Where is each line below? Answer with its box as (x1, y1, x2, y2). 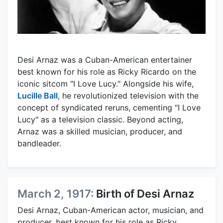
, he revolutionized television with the (58, 90, 199, 101)
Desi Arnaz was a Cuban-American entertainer (17, 54, 192, 65)
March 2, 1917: (17, 187, 96, 200)
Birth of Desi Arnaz (96, 187, 194, 200)
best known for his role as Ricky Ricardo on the (17, 66, 196, 77)
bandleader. (17, 138, 61, 148)
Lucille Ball (17, 90, 58, 101)
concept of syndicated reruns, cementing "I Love (17, 102, 201, 112)
